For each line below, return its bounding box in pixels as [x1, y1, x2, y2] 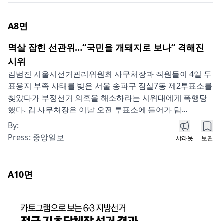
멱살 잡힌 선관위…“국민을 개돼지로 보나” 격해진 [8, 41, 204, 54]
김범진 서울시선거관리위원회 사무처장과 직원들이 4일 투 [8, 69, 212, 80]
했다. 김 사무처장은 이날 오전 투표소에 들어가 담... [8, 104, 187, 115]
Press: [8, 132, 33, 143]
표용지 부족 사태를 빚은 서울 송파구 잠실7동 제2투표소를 [8, 80, 212, 92]
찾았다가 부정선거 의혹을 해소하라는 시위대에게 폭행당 [8, 92, 207, 104]
